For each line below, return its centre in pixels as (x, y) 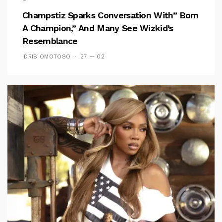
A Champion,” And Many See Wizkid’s (98, 28)
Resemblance (50, 41)
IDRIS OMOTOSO (47, 57)
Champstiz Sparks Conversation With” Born (111, 15)
